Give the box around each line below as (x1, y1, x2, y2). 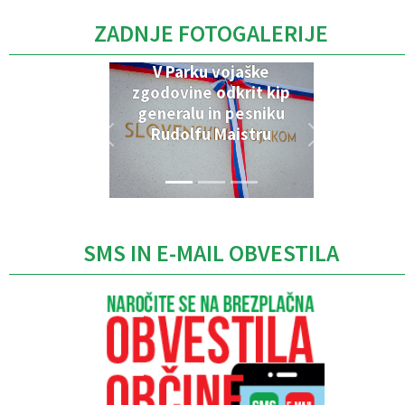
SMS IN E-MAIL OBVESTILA (83, 239, 339, 268)
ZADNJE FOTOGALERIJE (94, 19, 328, 49)
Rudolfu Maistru (151, 124, 271, 146)
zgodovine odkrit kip (132, 82, 290, 104)
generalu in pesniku (137, 103, 285, 125)
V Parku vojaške (153, 61, 269, 83)
